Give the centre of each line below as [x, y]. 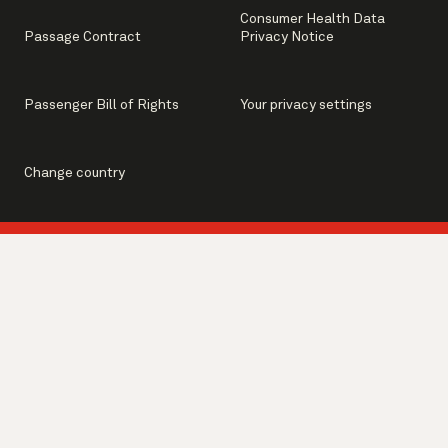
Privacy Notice [287, 37]
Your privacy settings [306, 105]
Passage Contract [82, 37]
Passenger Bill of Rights [101, 105]
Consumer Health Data [312, 19]
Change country [74, 173]
